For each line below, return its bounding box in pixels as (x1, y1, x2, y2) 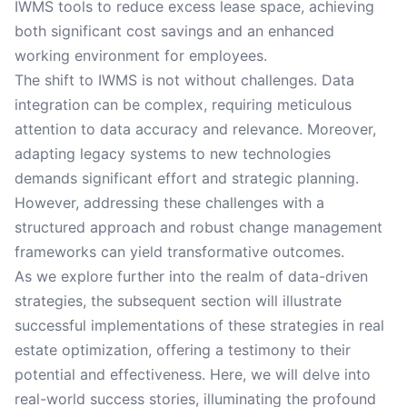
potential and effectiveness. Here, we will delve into (15, 365, 371, 383)
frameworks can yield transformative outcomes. (15, 243, 344, 261)
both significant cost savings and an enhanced (15, 22, 334, 40)
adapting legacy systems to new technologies (15, 144, 331, 163)
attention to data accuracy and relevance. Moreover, (15, 120, 376, 138)
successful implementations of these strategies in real (15, 316, 384, 334)
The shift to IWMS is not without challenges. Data (15, 71, 354, 89)
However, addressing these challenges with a (15, 194, 324, 212)
